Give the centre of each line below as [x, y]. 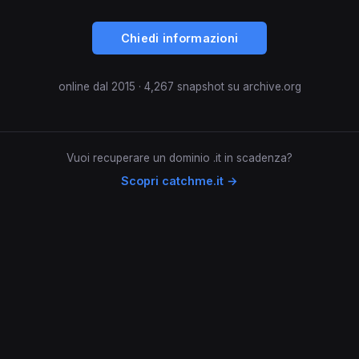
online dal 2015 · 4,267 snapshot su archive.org [179, 86]
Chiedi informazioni [179, 38]
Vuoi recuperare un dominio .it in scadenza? [179, 157]
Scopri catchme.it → [179, 180]
